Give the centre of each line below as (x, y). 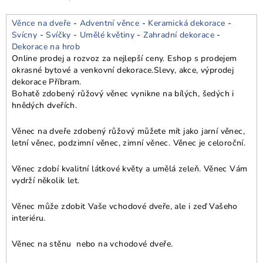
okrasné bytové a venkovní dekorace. (82, 70)
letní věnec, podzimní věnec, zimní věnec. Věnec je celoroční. (129, 143)
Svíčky (58, 35)
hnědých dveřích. (44, 105)
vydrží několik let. (45, 180)
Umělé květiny (107, 35)
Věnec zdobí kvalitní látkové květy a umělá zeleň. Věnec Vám (129, 168)
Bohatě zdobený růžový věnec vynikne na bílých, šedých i (123, 93)
